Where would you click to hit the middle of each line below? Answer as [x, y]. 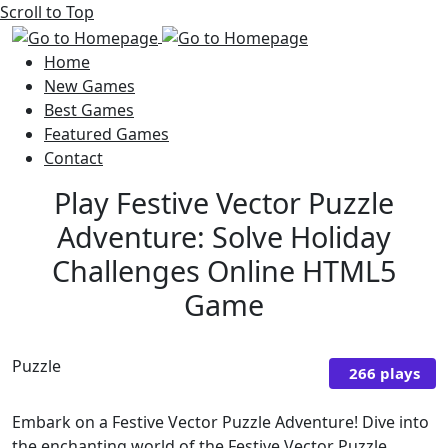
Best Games [89, 109]
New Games [89, 85]
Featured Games [106, 133]
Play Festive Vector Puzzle [224, 202]
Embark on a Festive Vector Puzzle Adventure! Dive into [220, 421]
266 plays [384, 373]
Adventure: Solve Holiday [224, 236]
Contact [73, 157]
